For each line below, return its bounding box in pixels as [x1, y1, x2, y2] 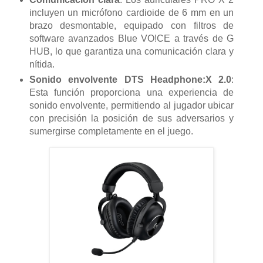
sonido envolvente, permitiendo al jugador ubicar [29, 100, 234, 110]
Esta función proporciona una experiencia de [29, 87, 234, 97]
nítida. [29, 59, 55, 70]
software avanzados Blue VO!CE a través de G [29, 33, 234, 44]
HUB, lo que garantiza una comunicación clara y [29, 46, 234, 57]
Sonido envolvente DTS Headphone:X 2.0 [29, 74, 232, 85]
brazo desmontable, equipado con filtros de [29, 21, 234, 31]
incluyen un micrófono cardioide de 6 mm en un [29, 8, 234, 18]
